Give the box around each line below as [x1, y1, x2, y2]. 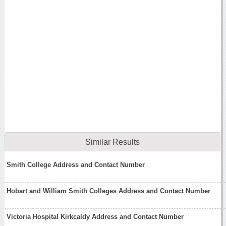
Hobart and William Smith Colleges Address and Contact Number [7, 187, 211, 195]
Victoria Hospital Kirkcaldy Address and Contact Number [7, 213, 184, 221]
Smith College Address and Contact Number [7, 160, 145, 168]
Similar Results [85, 138, 140, 147]
